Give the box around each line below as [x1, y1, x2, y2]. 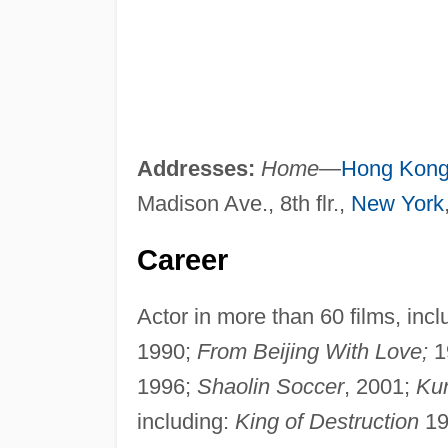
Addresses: [136, 155, 255, 181]
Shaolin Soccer [196, 373, 344, 399]
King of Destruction [234, 408, 419, 434]
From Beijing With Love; [196, 338, 428, 364]
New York [350, 190, 444, 216]
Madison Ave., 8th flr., [136, 190, 351, 216]
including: [136, 408, 235, 434]
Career [136, 243, 228, 276]
